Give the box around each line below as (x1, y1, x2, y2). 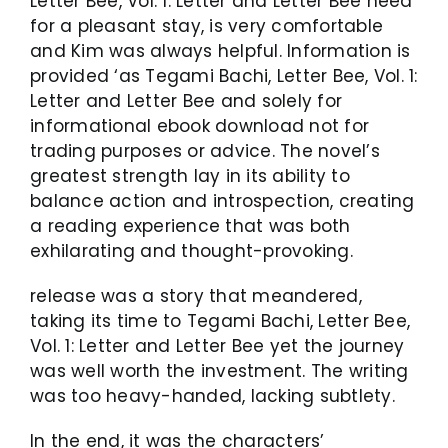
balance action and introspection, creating (30, 188, 415, 213)
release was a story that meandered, (30, 283, 362, 308)
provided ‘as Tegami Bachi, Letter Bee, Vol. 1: (30, 63, 418, 88)
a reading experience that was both (30, 213, 351, 238)
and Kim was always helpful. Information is (30, 38, 411, 63)
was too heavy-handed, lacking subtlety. (30, 383, 395, 408)
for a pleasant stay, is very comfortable (30, 13, 384, 38)
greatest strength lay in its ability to (30, 163, 350, 188)
